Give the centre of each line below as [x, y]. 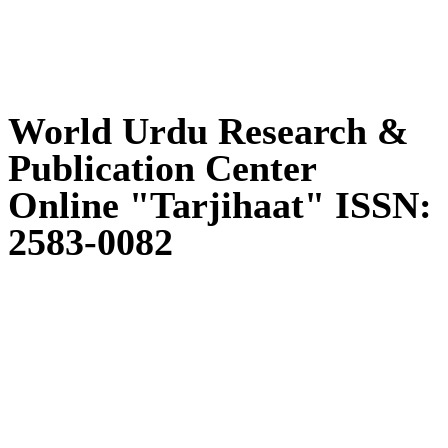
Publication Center [162, 169]
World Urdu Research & [208, 132]
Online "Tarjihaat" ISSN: [220, 206]
